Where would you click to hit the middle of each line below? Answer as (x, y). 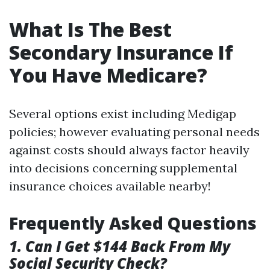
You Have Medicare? (108, 75)
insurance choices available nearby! (110, 186)
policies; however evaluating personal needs (134, 132)
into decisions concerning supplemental (123, 168)
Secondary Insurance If (121, 52)
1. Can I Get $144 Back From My (120, 246)
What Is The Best (90, 29)
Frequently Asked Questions (133, 223)
